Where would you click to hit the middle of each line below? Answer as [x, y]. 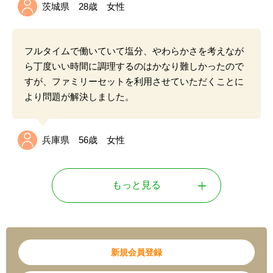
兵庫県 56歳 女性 [83, 140]
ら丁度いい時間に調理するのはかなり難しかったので [134, 66]
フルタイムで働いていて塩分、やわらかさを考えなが [134, 51]
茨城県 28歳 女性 [83, 7]
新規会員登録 [136, 253]
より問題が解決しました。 [79, 97]
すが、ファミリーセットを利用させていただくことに [134, 82]
